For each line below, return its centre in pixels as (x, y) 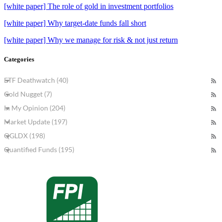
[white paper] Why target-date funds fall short (75, 23)
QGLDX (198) (25, 136)
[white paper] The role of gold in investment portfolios (89, 6)
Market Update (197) (36, 122)
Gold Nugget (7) (28, 94)
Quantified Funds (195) (39, 150)
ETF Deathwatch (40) (36, 80)
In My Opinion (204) (35, 108)
